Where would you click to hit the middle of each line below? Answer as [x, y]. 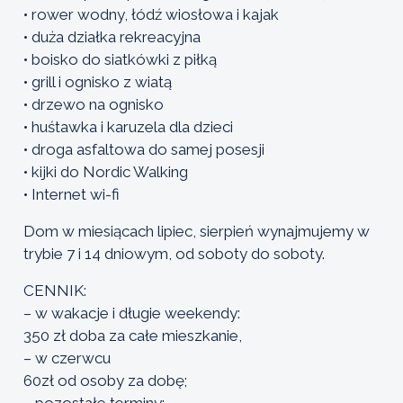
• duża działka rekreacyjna [112, 36]
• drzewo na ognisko [94, 104]
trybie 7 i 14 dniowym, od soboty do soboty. [174, 253]
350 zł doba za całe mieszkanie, [133, 335]
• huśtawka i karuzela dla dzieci [128, 126]
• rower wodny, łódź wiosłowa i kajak [151, 14]
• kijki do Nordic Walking [106, 171]
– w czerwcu [67, 358]
